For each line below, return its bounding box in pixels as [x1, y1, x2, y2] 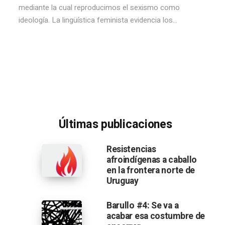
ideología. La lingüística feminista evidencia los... [19, 15, 178, 26]
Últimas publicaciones [58, 116, 172, 133]
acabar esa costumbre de [106, 210, 205, 222]
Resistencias [106, 143, 156, 156]
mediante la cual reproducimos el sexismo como [19, 2, 180, 13]
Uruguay [106, 175, 139, 187]
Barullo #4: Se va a [106, 199, 179, 212]
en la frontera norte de [106, 164, 195, 177]
